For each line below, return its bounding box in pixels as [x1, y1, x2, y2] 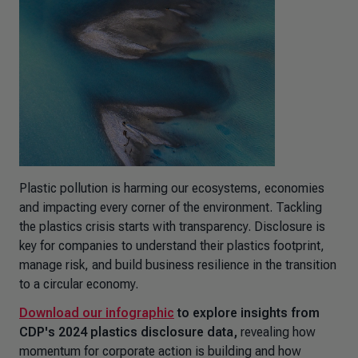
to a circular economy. [19, 276, 138, 292]
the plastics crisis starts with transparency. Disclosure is [19, 219, 325, 234]
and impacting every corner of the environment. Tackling [19, 200, 322, 215]
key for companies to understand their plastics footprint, [19, 238, 324, 253]
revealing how [237, 324, 316, 340]
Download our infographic [19, 305, 174, 320]
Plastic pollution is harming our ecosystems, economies [19, 181, 324, 196]
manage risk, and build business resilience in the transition [19, 257, 336, 272]
